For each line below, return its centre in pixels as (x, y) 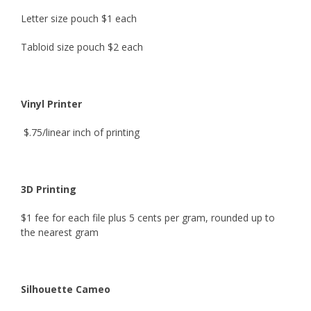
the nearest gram (59, 232)
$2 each (125, 47)
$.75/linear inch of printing (80, 132)
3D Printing (48, 189)
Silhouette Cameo (65, 289)
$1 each (119, 18)
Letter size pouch (61, 18)
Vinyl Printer (52, 103)
